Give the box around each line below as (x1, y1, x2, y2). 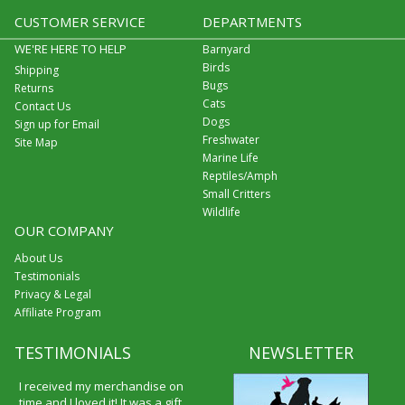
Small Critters (202, 185, 270, 202)
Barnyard (202, 41, 250, 57)
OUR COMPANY (14, 221, 114, 240)
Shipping (14, 61, 59, 78)
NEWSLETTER (249, 341, 354, 363)
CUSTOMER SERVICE (14, 12, 146, 31)
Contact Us (14, 98, 71, 114)
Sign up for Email (14, 116, 99, 132)
